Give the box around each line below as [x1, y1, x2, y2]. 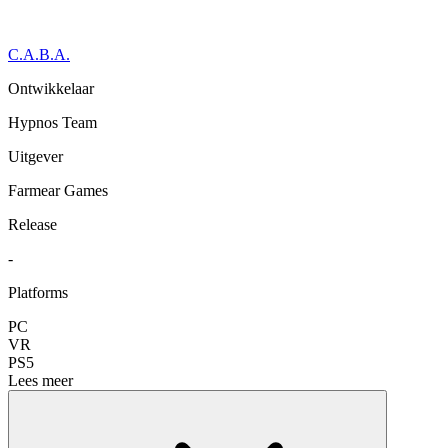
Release [8, 215, 57, 233]
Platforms [8, 283, 68, 301]
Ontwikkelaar [8, 79, 94, 97]
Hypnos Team [8, 113, 97, 131]
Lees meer [8, 371, 73, 389]
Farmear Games [8, 181, 108, 199]
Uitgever [8, 147, 63, 165]
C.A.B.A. [8, 45, 70, 63]
